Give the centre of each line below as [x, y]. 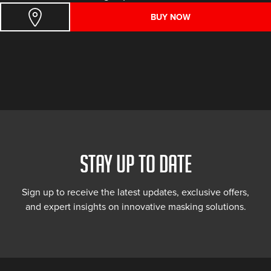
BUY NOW [171, 17]
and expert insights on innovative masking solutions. [135, 207]
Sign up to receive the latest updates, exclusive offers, [135, 192]
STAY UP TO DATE [135, 164]
